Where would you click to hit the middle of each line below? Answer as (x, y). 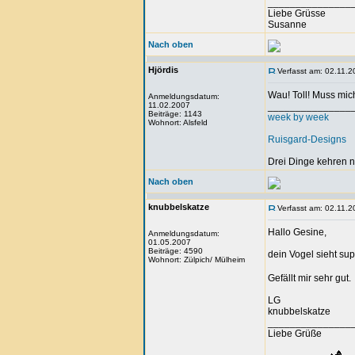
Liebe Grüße (295, 334)
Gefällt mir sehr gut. (309, 278)
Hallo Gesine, (297, 232)
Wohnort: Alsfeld (178, 122)
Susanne (287, 25)
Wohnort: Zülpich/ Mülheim (197, 260)
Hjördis (163, 70)
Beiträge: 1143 (175, 114)
